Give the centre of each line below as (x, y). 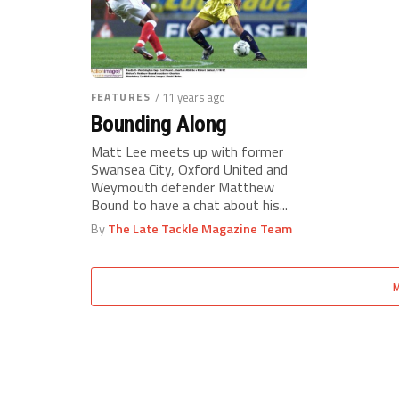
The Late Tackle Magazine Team (200, 229)
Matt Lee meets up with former (187, 151)
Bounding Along (159, 124)
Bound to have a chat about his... (189, 205)
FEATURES (121, 97)
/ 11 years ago (190, 97)
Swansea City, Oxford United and (189, 169)
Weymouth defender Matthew (183, 187)
